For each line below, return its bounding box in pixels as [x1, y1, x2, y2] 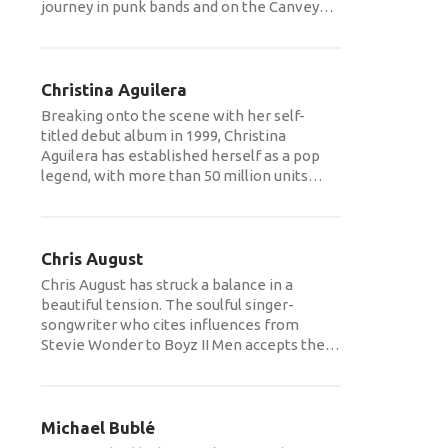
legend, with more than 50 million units [41, 167, 308, 184]
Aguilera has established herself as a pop [41, 147, 320, 164]
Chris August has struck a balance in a [41, 276, 293, 293]
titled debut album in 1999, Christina [41, 127, 286, 144]
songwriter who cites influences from [41, 316, 299, 333]
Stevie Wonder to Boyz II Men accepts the [41, 336, 325, 353]
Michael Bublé [41, 418, 155, 437]
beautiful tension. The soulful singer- [41, 296, 294, 313]
